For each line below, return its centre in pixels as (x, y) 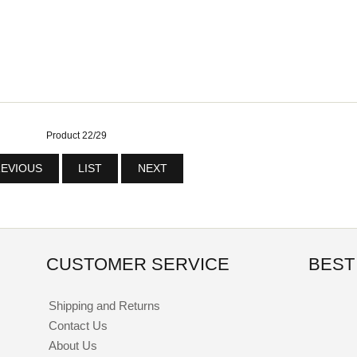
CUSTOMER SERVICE (138, 265)
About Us (73, 346)
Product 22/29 (77, 135)
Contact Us (78, 326)
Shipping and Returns (104, 306)
